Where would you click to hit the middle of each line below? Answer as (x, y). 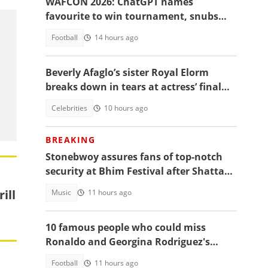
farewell (65, 101)
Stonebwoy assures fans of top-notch (134, 157)
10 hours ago (126, 108)
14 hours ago (116, 37)
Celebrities (69, 108)
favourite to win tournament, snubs (132, 16)
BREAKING (70, 140)
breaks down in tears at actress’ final (133, 87)
